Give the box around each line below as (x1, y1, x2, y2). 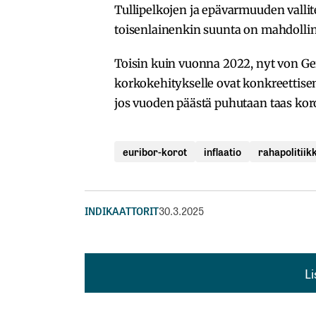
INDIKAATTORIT (85, 202, 159, 218)
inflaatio (204, 143, 241, 159)
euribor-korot (123, 143, 187, 159)
